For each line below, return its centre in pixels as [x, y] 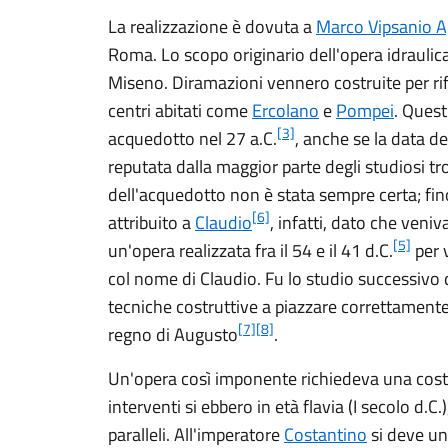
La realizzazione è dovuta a [212, 26]
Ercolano [285, 110]
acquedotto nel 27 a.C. [192, 138]
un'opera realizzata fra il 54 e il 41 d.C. [250, 250]
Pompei [365, 110]
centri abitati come [180, 110]
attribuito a [151, 222]
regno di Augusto [173, 334]
